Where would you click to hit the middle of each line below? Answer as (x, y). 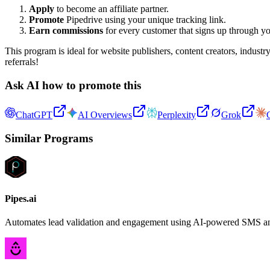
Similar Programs (49, 138)
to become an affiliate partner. (111, 9)
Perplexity (177, 115)
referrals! (22, 62)
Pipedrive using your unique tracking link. (145, 20)
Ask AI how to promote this (73, 86)
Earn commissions (66, 31)
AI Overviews (105, 115)
